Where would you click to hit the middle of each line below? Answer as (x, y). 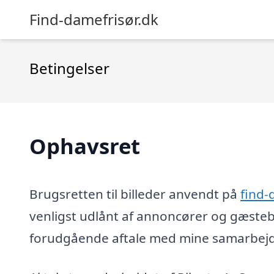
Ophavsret (85, 146)
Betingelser (69, 68)
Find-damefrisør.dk (94, 19)
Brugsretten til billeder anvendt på (135, 194)
